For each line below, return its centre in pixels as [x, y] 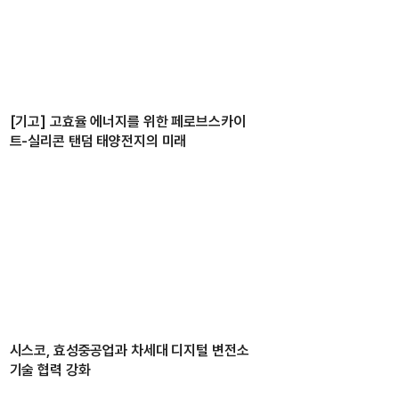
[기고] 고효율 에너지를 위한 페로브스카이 [127, 122]
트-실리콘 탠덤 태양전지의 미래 [98, 142]
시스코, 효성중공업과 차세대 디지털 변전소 [129, 350]
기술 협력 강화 [50, 370]
